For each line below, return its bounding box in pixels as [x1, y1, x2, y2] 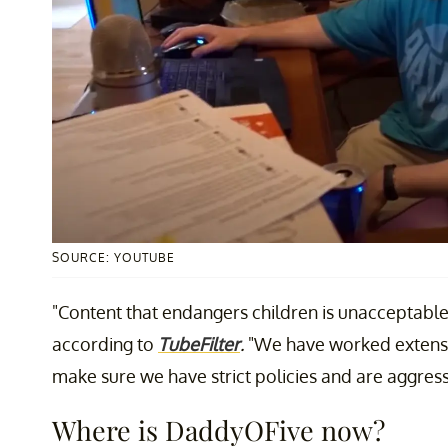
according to [52, 332, 158, 355]
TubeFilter [158, 332, 240, 355]
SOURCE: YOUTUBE [52, 249, 175, 265]
